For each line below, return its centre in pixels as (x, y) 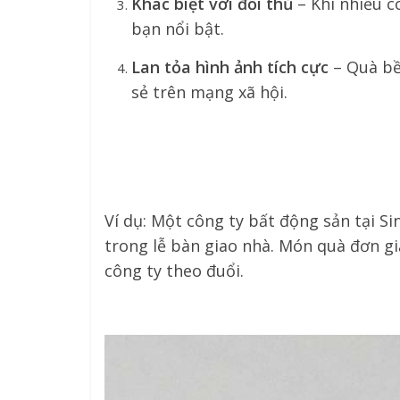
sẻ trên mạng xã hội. (209, 92)
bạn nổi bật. (178, 29)
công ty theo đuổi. (174, 271)
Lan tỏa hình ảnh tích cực (230, 67)
